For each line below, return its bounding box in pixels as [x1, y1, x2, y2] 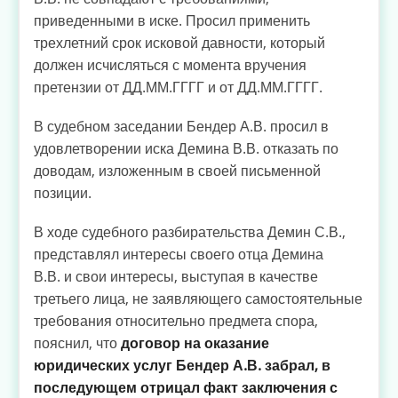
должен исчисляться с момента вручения [34, 54, 306, 75]
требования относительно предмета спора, [34, 311, 318, 331]
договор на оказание [121, 333, 269, 354]
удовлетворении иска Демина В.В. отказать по [34, 139, 338, 159]
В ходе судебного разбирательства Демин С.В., [34, 222, 346, 243]
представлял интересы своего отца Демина [34, 244, 323, 265]
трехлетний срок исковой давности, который [34, 32, 325, 52]
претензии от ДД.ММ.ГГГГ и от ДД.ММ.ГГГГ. [34, 76, 322, 97]
